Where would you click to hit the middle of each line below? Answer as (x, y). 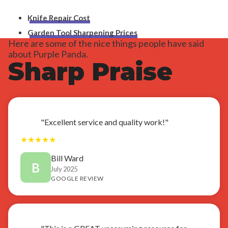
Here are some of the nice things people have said (106, 43)
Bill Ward (67, 158)
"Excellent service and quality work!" (105, 122)
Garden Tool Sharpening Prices (82, 32)
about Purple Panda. (48, 54)
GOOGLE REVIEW (77, 178)
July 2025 (64, 169)
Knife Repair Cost (59, 18)
